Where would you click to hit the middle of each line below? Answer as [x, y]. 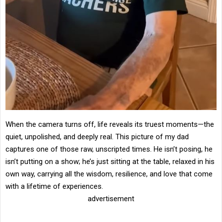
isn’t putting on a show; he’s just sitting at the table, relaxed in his [110, 161]
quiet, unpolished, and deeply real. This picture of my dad [97, 137]
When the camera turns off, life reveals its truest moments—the [110, 124]
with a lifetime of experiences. [54, 186]
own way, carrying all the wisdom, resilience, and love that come [109, 174]
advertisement [111, 198]
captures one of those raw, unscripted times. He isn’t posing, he [109, 149]
